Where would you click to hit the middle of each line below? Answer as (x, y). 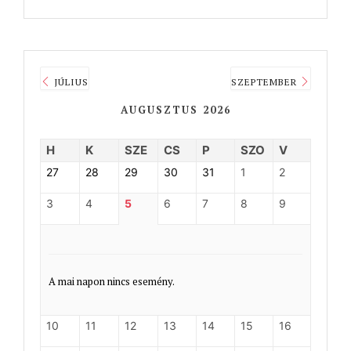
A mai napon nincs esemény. (112, 281)
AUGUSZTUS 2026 (175, 109)
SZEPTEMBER (266, 81)
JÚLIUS (70, 81)
